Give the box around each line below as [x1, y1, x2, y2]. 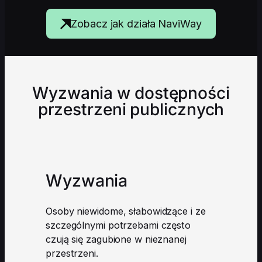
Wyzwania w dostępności [32, 83, 230, 104]
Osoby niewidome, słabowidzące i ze [46, 205, 206, 218]
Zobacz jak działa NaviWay [71, 18, 202, 30]
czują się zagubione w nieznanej [46, 233, 187, 246]
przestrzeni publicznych [37, 99, 225, 120]
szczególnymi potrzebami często [46, 219, 191, 232]
